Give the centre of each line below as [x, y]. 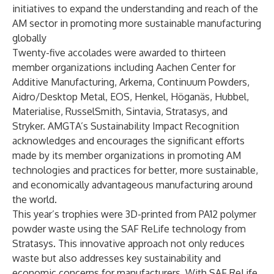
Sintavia [143, 111]
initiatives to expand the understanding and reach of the [135, 9]
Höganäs [190, 97]
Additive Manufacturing [63, 82]
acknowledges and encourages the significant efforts [128, 141]
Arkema [136, 82]
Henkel [150, 97]
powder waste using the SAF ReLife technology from [129, 229]
